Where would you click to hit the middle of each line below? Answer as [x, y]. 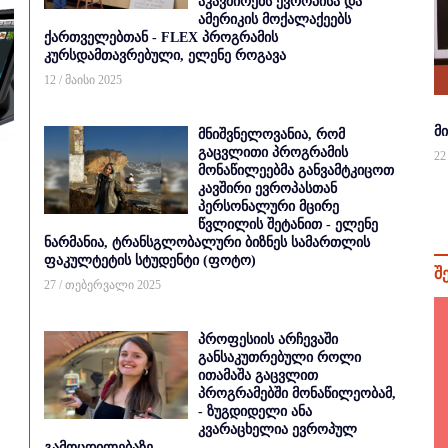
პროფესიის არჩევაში [268, 339]
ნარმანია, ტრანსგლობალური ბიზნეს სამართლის [207, 242]
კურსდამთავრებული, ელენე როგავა [165, 55]
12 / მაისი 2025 [83, 80]
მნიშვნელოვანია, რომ [271, 134]
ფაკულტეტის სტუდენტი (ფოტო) [150, 260]
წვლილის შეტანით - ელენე [288, 224]
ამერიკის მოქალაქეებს [274, 19]
